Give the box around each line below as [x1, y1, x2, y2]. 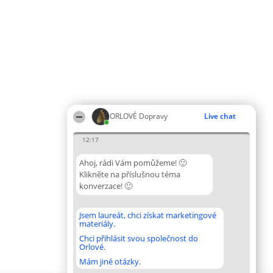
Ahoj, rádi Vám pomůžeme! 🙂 [79, 157, 186, 168]
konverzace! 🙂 [79, 180, 132, 191]
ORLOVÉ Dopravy [110, 111, 168, 121]
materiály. [79, 218, 115, 229]
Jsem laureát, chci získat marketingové [79, 210, 216, 221]
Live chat [204, 111, 236, 121]
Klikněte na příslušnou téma [79, 169, 180, 180]
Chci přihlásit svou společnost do [79, 233, 198, 244]
